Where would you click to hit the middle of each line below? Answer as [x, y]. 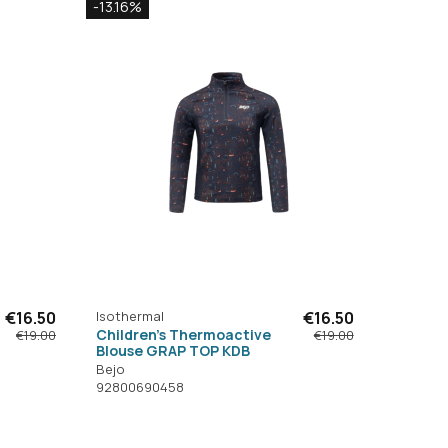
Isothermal [130, 315]
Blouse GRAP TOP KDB [173, 350]
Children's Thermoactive [184, 334]
